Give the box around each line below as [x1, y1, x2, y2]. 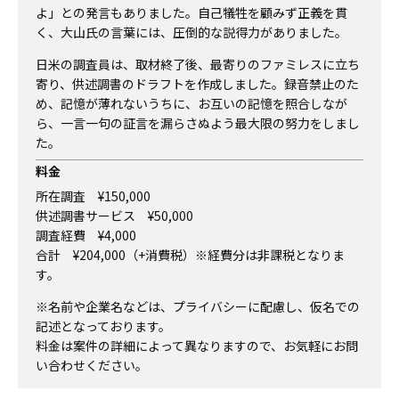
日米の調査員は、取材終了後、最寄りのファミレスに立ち [36, 55, 360, 74]
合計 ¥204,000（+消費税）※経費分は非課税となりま [36, 245, 345, 264]
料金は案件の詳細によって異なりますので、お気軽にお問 [36, 337, 358, 355]
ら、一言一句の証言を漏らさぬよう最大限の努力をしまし [36, 114, 360, 133]
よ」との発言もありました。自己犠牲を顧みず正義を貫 [36, 4, 347, 22]
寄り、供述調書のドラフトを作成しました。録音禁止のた [36, 75, 359, 94]
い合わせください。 [36, 356, 148, 375]
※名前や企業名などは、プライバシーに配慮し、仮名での [36, 297, 360, 316]
